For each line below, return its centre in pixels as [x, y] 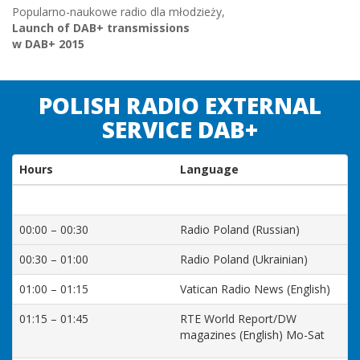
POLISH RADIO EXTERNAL [180, 105]
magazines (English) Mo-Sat [252, 335]
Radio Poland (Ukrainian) [244, 259]
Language [209, 169]
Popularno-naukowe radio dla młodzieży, [119, 12]
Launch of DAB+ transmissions [101, 28]
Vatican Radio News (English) [255, 289]
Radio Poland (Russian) [240, 229]
